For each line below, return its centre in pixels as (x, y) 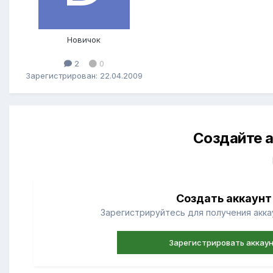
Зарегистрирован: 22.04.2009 (84, 75)
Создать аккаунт (224, 199)
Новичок (84, 40)
